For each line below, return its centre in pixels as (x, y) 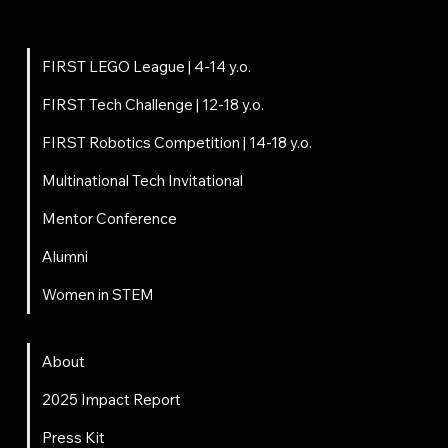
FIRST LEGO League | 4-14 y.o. (146, 67)
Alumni (64, 257)
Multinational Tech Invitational (142, 181)
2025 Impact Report (111, 400)
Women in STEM (97, 295)
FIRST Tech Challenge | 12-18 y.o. (152, 105)
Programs (50, 40)
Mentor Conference (109, 219)
